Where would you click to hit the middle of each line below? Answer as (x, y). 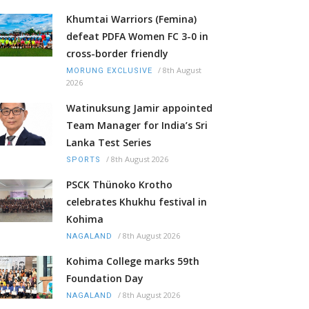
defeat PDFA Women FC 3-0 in (137, 37)
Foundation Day (105, 279)
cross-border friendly (117, 54)
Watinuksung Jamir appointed (139, 108)
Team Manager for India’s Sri (137, 126)
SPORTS (83, 160)
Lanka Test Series (109, 143)
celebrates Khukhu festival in (137, 202)
